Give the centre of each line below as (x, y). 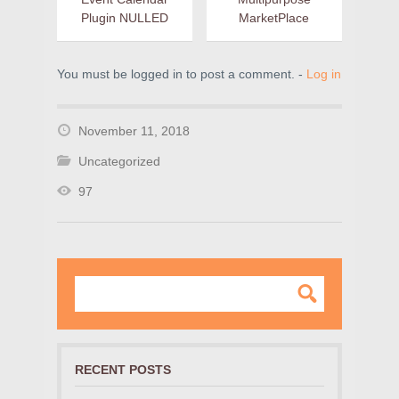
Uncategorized (119, 162)
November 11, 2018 (134, 131)
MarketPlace (274, 18)
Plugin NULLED (124, 18)
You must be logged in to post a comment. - (182, 74)
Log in (324, 74)
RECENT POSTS (123, 370)
